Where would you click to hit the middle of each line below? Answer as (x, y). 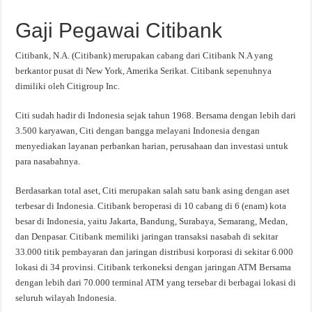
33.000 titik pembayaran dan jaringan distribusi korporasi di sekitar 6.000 (155, 252)
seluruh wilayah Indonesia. (66, 298)
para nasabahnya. (48, 162)
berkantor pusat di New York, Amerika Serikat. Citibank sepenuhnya (144, 71)
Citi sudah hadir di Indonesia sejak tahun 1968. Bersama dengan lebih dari (156, 116)
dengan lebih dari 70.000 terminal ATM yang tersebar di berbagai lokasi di (156, 283)
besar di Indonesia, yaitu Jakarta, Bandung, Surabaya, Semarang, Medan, (152, 221)
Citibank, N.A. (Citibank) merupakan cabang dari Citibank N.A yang (145, 56)
